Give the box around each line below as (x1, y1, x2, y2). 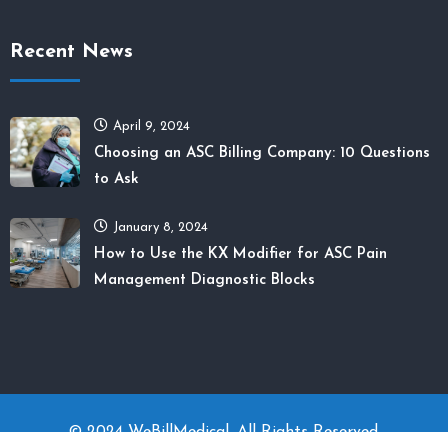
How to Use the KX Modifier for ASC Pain (94, 247, 387, 263)
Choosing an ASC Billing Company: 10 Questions (94, 146, 430, 162)
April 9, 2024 (113, 120, 190, 134)
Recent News (10, 42, 133, 63)
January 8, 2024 (113, 221, 208, 235)
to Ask (94, 172, 139, 188)
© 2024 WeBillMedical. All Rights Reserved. (67, 424, 381, 441)
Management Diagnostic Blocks (94, 273, 315, 289)
